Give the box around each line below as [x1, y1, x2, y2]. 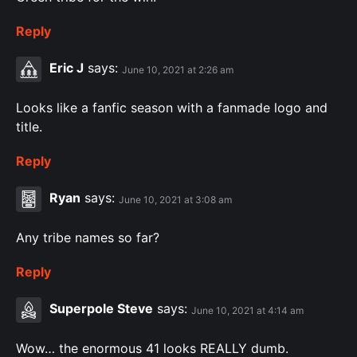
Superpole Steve [49, 300, 153, 317]
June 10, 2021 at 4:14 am [191, 304, 304, 316]
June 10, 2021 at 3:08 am [119, 193, 232, 206]
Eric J [49, 60, 84, 76]
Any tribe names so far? [16, 229, 159, 246]
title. [16, 119, 42, 135]
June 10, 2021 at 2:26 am [122, 63, 233, 76]
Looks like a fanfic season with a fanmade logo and [16, 100, 328, 116]
